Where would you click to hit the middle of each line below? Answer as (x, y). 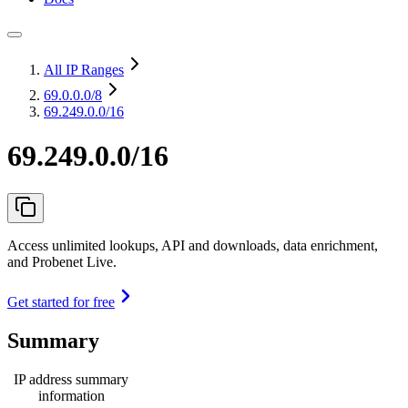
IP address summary (71, 379)
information (71, 395)
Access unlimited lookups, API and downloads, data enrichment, (193, 245)
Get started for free (61, 301)
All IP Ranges (84, 70)
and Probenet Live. (62, 261)
